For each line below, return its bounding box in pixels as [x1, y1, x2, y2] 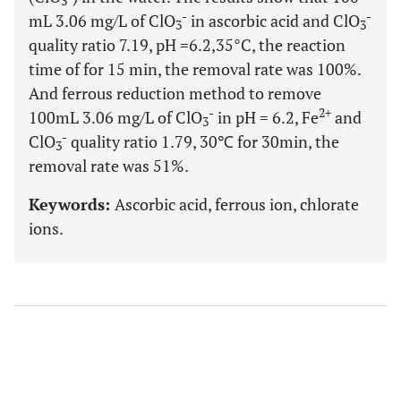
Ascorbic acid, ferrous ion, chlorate [115, 193, 359, 215]
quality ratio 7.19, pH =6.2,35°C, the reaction [29, 34, 346, 55]
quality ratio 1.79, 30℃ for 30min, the [67, 131, 339, 152]
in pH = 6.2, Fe [214, 107, 319, 128]
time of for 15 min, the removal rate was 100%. [29, 58, 361, 80]
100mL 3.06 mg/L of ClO [29, 107, 202, 128]
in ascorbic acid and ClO [187, 10, 360, 31]
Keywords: [29, 193, 115, 215]
